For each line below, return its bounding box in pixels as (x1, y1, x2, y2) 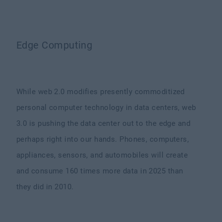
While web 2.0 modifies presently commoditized (16, 87, 185, 96)
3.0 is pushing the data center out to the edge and (16, 119, 191, 128)
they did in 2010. (16, 182, 76, 191)
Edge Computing (16, 39, 93, 51)
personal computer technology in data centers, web (16, 103, 196, 112)
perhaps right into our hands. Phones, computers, (16, 135, 189, 144)
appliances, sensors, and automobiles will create (16, 151, 188, 160)
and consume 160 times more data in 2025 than (16, 166, 183, 175)
